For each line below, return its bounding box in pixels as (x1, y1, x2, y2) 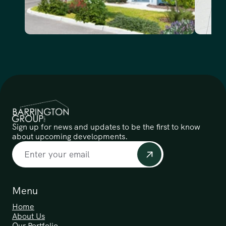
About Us (12, 211, 45, 221)
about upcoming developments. (12, 131, 128, 142)
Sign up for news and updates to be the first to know (12, 122, 200, 132)
